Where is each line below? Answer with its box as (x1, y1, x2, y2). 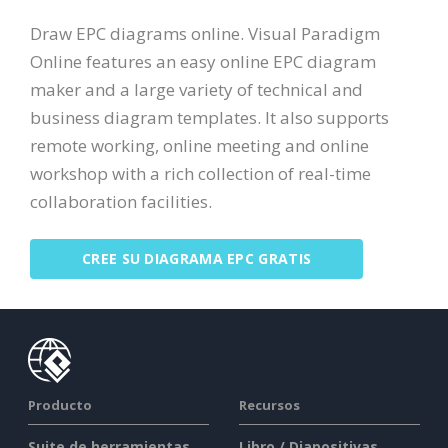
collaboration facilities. (30, 189, 212, 213)
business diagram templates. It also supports (30, 105, 389, 129)
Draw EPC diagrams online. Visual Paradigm (30, 21, 380, 45)
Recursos (239, 396, 300, 415)
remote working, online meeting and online (30, 133, 369, 157)
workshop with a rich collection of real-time (30, 161, 371, 185)
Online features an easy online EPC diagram (30, 49, 376, 73)
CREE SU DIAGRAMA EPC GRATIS (82, 249, 312, 269)
